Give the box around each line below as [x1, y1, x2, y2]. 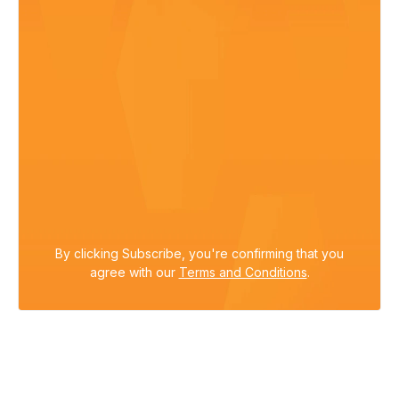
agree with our [89, 264, 179, 280]
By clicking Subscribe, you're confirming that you [55, 245, 344, 261]
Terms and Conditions [178, 264, 307, 280]
